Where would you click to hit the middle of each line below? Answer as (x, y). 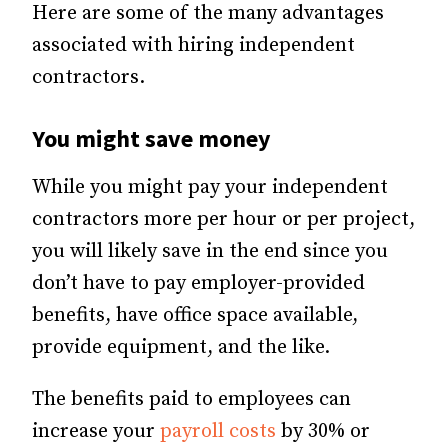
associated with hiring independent (193, 46)
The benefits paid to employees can (191, 400)
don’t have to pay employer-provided (198, 284)
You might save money (151, 139)
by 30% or (323, 432)
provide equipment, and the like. (181, 348)
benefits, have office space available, (195, 316)
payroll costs (218, 432)
